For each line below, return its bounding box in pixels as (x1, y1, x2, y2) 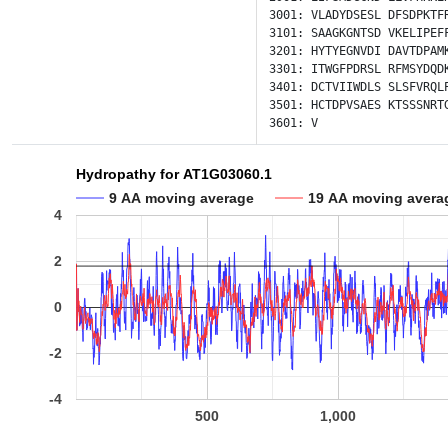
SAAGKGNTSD (311, 26, 381, 40)
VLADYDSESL (311, 8, 381, 22)
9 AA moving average (109, 189, 254, 206)
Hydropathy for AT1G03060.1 (76, 166, 272, 183)
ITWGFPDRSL (311, 62, 381, 76)
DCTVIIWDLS (311, 80, 381, 94)
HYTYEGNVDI (311, 44, 381, 58)
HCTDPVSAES (311, 98, 381, 112)
